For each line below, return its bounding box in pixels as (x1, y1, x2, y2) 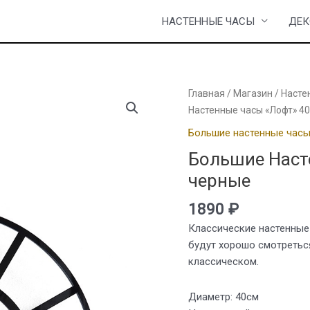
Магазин (233, 88, 273, 100)
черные (188, 170, 250, 191)
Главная (188, 88, 225, 100)
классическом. (188, 255, 259, 268)
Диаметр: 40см (188, 290, 259, 303)
